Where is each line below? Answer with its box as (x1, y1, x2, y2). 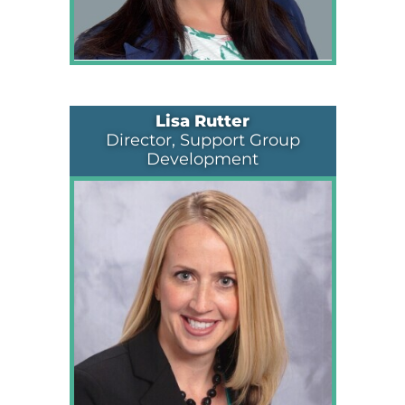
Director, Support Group (105, 130, 300, 150)
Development (146, 149, 259, 169)
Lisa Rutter (155, 111, 250, 131)
